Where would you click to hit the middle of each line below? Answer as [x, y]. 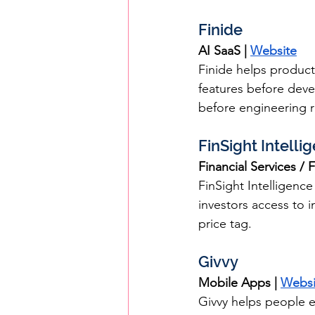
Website [274, 51]
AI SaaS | [224, 51]
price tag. [225, 224]
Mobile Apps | [239, 283]
